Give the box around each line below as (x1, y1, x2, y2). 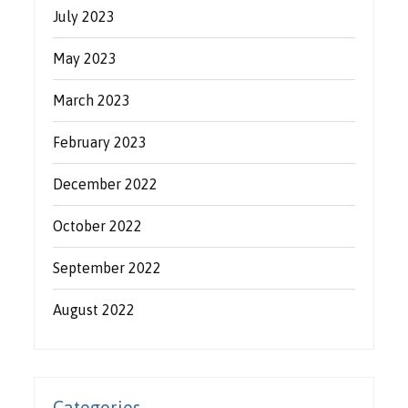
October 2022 (53, 217, 143, 234)
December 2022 (53, 175, 158, 192)
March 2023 (53, 91, 131, 108)
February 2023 (53, 133, 148, 150)
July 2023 (53, 7, 116, 25)
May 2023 (53, 49, 117, 66)
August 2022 (53, 301, 136, 318)
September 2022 (53, 259, 162, 276)
